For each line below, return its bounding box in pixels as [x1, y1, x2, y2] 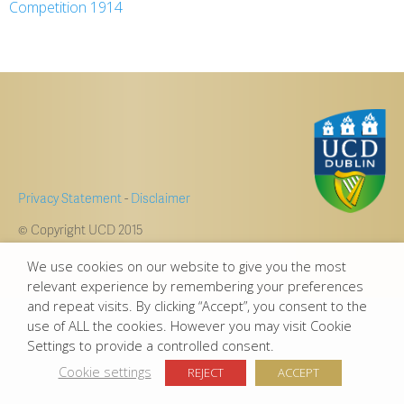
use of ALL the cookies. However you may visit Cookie [27, 317, 352, 335]
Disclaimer [131, 189, 190, 207]
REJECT [187, 364, 224, 381]
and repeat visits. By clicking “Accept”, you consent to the [27, 297, 367, 315]
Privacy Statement [18, 189, 122, 207]
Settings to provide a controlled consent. [27, 336, 274, 354]
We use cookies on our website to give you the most [27, 257, 346, 275]
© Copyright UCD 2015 [18, 221, 142, 238]
